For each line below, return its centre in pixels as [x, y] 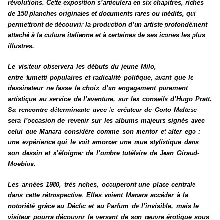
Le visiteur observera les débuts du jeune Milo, [82, 67]
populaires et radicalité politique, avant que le [120, 78]
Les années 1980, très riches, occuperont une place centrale [102, 185]
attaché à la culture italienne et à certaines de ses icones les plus [107, 35]
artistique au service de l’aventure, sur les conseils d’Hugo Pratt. [110, 99]
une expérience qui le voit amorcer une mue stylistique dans [103, 142]
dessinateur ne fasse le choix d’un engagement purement [98, 88]
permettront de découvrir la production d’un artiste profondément [108, 25]
